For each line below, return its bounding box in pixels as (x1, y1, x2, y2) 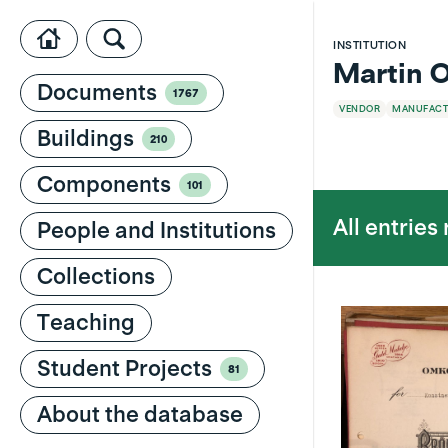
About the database (37, 403, 243, 427)
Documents (37, 81, 157, 105)
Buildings (37, 127, 134, 151)
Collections (37, 265, 155, 289)
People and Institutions (37, 219, 276, 243)
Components (37, 173, 171, 197)
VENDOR (339, 104, 380, 114)
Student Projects (37, 357, 212, 381)
